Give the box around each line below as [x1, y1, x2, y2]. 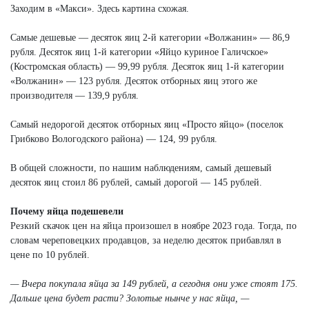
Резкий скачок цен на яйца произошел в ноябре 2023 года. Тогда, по [10, 220, 297, 231]
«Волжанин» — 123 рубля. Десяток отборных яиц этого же [10, 75, 257, 86]
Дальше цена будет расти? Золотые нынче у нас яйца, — [10, 292, 249, 303]
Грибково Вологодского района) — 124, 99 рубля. [10, 133, 217, 144]
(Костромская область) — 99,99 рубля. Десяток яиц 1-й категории [10, 61, 284, 72]
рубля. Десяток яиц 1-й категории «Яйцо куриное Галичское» [10, 46, 268, 57]
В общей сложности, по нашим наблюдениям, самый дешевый [10, 162, 272, 173]
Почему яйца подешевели [10, 206, 123, 217]
